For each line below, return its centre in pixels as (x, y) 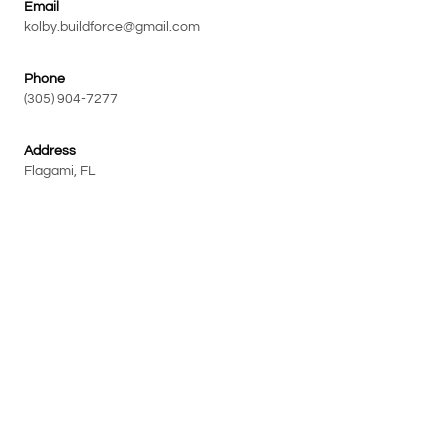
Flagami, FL (59, 171)
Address (50, 151)
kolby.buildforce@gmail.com (112, 27)
